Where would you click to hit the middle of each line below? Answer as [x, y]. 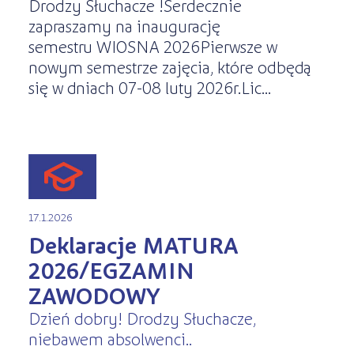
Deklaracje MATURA [133, 244]
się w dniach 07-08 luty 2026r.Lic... [149, 87]
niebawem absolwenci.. [110, 338]
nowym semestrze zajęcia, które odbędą [169, 67]
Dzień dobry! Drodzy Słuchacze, [142, 317]
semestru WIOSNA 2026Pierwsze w [153, 46]
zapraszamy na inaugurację [124, 26]
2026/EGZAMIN [111, 269]
